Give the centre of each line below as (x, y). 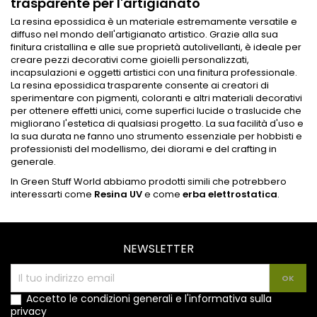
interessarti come (52, 195)
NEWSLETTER (158, 249)
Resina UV (118, 195)
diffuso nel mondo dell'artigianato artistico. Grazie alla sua (144, 35)
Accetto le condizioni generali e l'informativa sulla (149, 299)
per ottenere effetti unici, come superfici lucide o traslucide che (156, 111)
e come (163, 195)
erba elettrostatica (230, 195)
